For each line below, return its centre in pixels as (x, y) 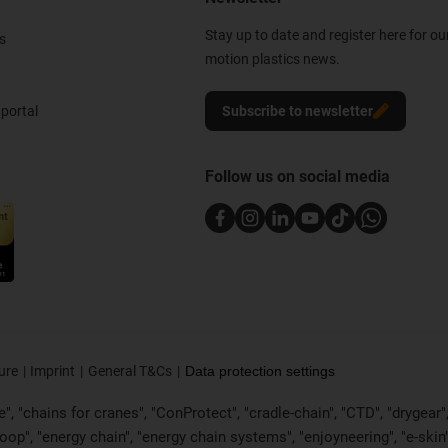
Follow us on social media (297, 177)
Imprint (53, 371)
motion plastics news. (272, 59)
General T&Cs (129, 371)
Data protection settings (259, 371)
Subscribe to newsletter (297, 111)
